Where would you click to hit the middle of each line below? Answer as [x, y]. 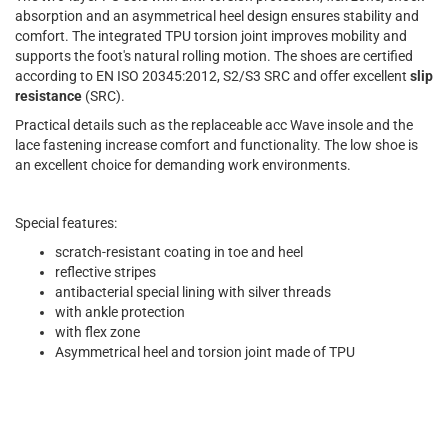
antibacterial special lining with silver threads [193, 292]
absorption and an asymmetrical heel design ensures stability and [217, 16]
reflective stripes [105, 272]
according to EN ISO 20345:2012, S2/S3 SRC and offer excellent [212, 76]
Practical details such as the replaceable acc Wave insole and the [214, 125]
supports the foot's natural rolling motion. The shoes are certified [214, 56]
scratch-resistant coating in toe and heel [179, 252]
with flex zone [97, 332]
